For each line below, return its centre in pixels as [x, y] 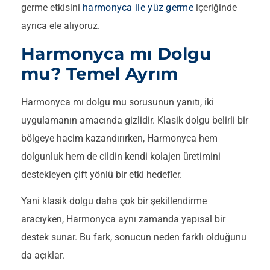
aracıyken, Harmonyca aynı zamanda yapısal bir [123, 219]
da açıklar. [43, 256]
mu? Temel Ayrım [100, 73]
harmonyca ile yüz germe [138, 8]
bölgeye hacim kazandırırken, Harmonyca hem [119, 138]
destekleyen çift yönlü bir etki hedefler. [102, 174]
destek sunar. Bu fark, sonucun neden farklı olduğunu [134, 237]
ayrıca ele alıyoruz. [61, 26]
